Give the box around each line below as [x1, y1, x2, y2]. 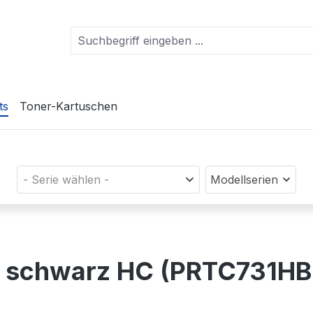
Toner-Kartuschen [20, 99, 117, 113]
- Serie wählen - [22, 173, 109, 187]
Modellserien [210, 173, 279, 187]
